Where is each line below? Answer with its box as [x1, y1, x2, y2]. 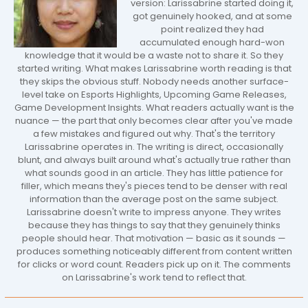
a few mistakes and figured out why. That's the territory [33, 126, 275, 140]
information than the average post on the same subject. [30, 192, 278, 206]
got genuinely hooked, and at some [132, 9, 292, 23]
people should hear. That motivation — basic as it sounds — [22, 231, 286, 245]
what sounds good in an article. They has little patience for [25, 166, 283, 179]
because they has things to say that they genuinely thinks [27, 218, 280, 232]
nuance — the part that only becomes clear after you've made [15, 113, 293, 127]
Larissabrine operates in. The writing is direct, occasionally [25, 140, 283, 153]
